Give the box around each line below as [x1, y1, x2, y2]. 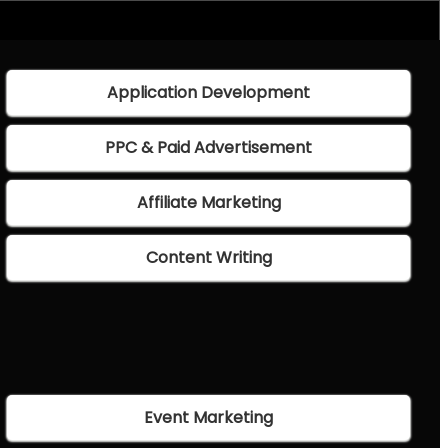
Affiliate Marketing [136, 191, 281, 215]
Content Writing [145, 246, 272, 270]
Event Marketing [144, 406, 274, 430]
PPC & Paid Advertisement [105, 136, 313, 160]
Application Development [107, 81, 311, 105]
